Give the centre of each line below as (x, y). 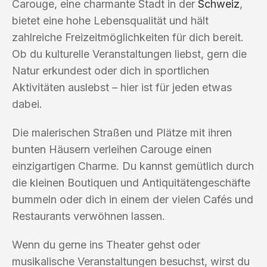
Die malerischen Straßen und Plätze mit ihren (122, 132)
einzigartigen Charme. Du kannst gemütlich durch (133, 166)
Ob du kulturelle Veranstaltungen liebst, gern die (129, 54)
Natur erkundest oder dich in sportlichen (111, 70)
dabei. (27, 104)
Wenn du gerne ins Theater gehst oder (106, 244)
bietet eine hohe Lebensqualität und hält (110, 20)
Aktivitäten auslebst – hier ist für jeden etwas (122, 87)
